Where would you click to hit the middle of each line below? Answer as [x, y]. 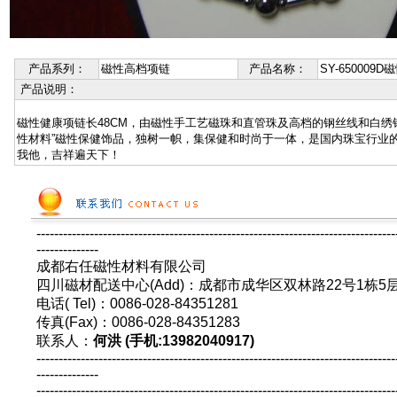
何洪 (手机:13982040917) [174, 341]
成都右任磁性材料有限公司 [121, 266]
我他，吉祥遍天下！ [70, 155]
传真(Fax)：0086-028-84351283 [154, 322]
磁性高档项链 [136, 69]
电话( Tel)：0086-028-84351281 [152, 304]
